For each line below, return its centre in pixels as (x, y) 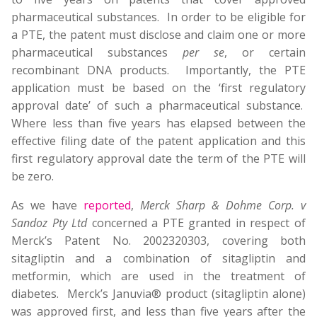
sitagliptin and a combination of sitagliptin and (158, 258)
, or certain (265, 52)
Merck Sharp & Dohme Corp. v (223, 205)
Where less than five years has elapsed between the (158, 123)
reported (107, 205)
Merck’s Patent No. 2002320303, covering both (158, 241)
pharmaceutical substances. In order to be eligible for (158, 17)
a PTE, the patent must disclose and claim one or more (158, 35)
